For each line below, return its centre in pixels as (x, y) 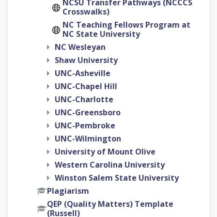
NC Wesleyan (80, 47)
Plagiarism (68, 191)
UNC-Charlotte (84, 99)
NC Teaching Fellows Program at (126, 24)
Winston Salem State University (117, 178)
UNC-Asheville (83, 73)
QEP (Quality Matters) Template (110, 204)
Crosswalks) (86, 11)
